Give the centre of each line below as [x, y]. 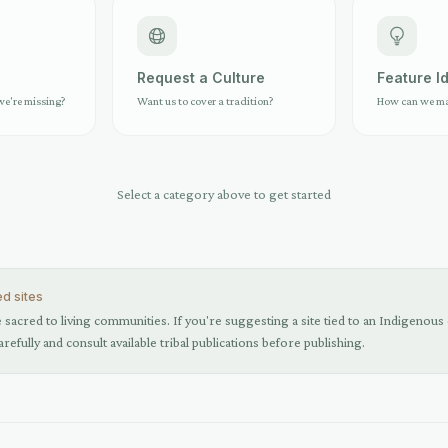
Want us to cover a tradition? [205, 101]
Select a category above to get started [224, 194]
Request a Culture [201, 77]
